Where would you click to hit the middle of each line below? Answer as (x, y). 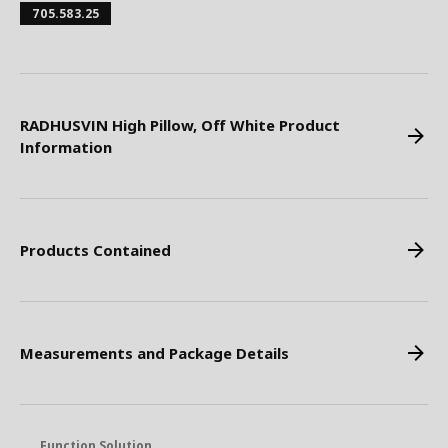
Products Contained (95, 250)
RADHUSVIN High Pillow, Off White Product (180, 125)
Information (66, 147)
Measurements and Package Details (154, 353)
